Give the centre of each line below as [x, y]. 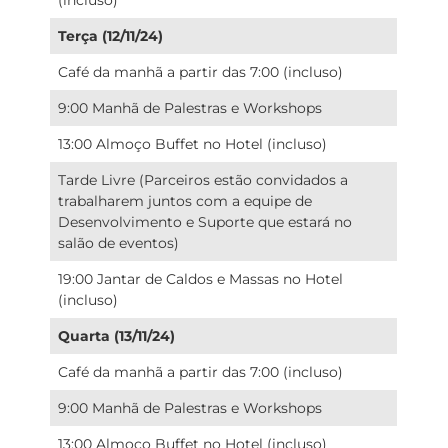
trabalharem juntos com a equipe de [185, 200]
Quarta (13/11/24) [117, 335]
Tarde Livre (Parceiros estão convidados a [203, 179]
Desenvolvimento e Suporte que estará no [205, 221]
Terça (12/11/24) [111, 35]
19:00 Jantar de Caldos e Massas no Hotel [201, 278]
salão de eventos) [119, 242]
